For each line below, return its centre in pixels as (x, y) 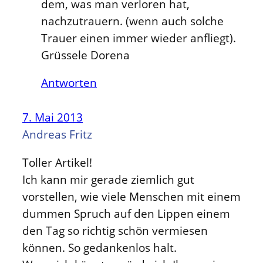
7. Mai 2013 (53, 117)
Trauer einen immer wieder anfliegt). (139, 38)
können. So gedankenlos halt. (100, 247)
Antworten (69, 83)
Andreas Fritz (57, 134)
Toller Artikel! (57, 162)
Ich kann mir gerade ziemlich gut (108, 179)
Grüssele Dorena (85, 55)
